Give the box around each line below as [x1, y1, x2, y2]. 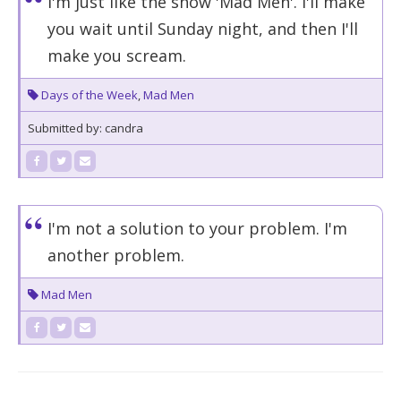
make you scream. [47, 45, 186, 66]
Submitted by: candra [28, 120, 143, 136]
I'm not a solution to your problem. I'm [47, 218, 347, 239]
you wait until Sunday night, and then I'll [47, 18, 358, 39]
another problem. [47, 244, 184, 266]
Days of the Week [41, 87, 138, 103]
